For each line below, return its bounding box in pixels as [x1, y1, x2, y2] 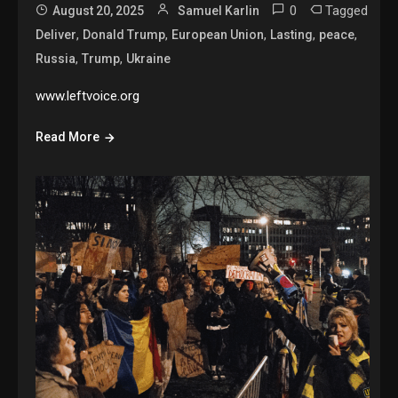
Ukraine [126, 52, 171, 67]
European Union [171, 28, 265, 43]
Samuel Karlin [178, 4, 260, 19]
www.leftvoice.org [36, 88, 140, 105]
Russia [36, 52, 76, 67]
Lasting [270, 28, 314, 43]
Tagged [325, 3, 369, 20]
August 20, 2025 [52, 4, 145, 19]
